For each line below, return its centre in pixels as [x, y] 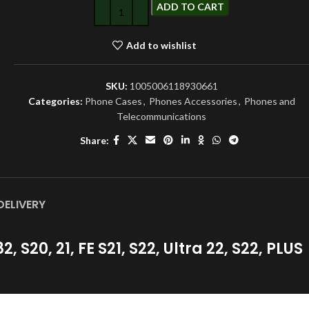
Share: [94, 140]
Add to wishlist [161, 45]
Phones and [269, 101]
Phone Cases [113, 101]
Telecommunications [161, 116]
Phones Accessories [193, 101]
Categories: [55, 101]
